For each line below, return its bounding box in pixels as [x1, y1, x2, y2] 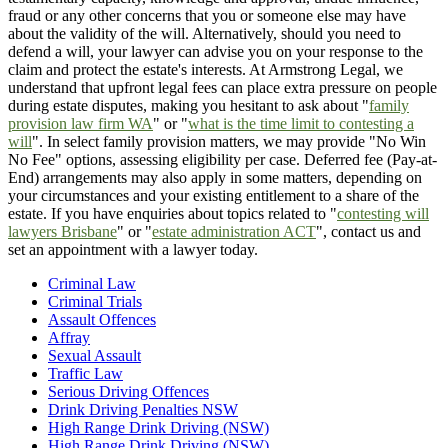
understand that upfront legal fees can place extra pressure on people [8, 79, 437, 97]
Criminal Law [48, 275, 136, 293]
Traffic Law [48, 365, 123, 383]
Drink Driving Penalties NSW [48, 401, 238, 419]
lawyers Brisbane [8, 223, 117, 241]
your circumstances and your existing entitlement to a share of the [8, 187, 419, 205]
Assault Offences [48, 311, 156, 329]
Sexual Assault [48, 347, 141, 365]
